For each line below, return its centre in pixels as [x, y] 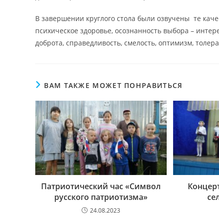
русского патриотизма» [101, 197]
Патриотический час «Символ [101, 186]
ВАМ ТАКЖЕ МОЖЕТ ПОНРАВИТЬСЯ [113, 85]
